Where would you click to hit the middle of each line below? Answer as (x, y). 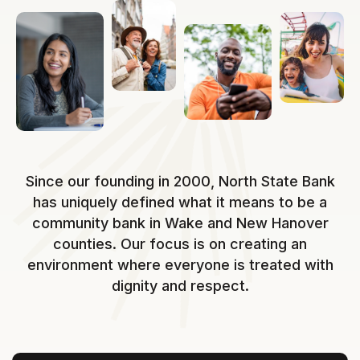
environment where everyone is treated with (180, 265)
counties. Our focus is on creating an (180, 244)
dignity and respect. (180, 286)
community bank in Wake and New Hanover (180, 223)
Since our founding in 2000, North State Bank (180, 182)
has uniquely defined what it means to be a (180, 202)
